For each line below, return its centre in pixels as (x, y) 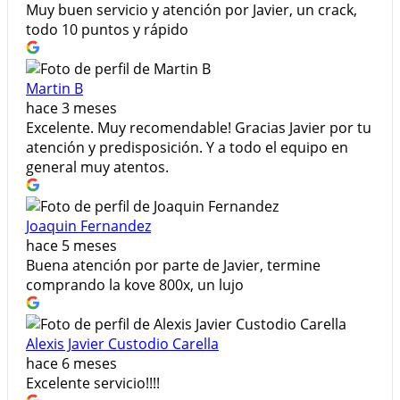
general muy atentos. (97, 167)
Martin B (54, 89)
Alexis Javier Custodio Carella (122, 344)
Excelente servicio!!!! (93, 383)
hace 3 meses (71, 108)
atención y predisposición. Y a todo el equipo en (187, 148)
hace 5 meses (71, 246)
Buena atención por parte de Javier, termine (173, 266)
